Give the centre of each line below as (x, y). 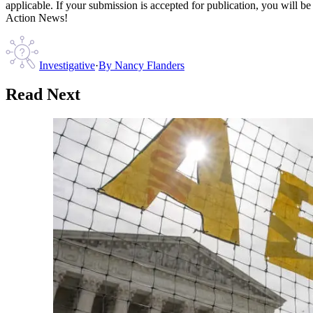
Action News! (37, 17)
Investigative (67, 65)
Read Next (43, 95)
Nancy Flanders (150, 65)
